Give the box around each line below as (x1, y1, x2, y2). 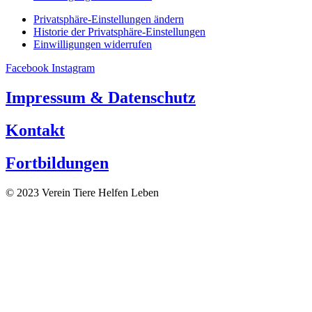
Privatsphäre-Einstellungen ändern (33, 13, 184, 26)
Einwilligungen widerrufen (33, 38, 152, 51)
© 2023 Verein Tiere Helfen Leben (6, 187, 159, 198)
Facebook (6, 62, 49, 75)
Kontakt (6, 121, 65, 140)
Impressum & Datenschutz (6, 88, 196, 107)
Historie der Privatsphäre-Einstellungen (33, 26, 205, 38)
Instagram (52, 62, 95, 75)
